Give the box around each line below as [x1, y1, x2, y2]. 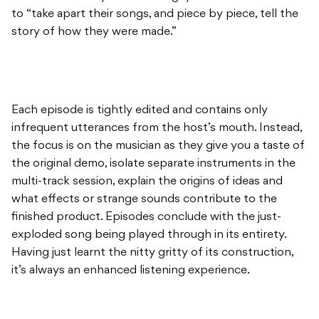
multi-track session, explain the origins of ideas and [11, 176, 283, 188]
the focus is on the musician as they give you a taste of [11, 140, 305, 152]
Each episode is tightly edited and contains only [11, 105, 268, 117]
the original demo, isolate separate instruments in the [11, 158, 296, 170]
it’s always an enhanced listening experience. [11, 265, 250, 277]
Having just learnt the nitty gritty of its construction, [11, 247, 293, 259]
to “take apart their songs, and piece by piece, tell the [11, 9, 298, 21]
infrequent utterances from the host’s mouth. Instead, [11, 122, 302, 135]
